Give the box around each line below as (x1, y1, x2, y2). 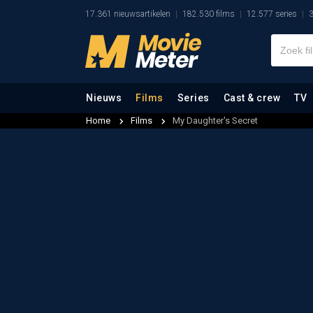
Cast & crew (223, 92, 280, 103)
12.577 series (247, 9, 297, 19)
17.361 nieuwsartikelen (85, 9, 170, 19)
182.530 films (182, 9, 235, 19)
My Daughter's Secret (173, 115, 258, 126)
